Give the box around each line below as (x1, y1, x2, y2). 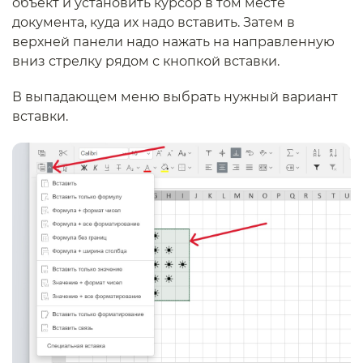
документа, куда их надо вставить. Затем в (12, 15, 295, 30)
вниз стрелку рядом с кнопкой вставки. (12, 53, 280, 69)
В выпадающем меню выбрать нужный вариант (12, 89, 338, 105)
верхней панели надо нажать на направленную (12, 34, 335, 49)
